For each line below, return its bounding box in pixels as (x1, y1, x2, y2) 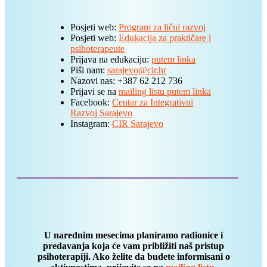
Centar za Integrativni (112, 97, 193, 108)
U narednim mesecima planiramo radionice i (44, 229, 223, 240)
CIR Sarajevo (112, 119, 163, 129)
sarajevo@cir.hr (107, 65, 166, 76)
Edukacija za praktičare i (119, 33, 211, 44)
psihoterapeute (70, 44, 125, 54)
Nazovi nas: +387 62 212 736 (70, 76, 182, 86)
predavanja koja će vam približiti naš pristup (43, 240, 224, 251)
